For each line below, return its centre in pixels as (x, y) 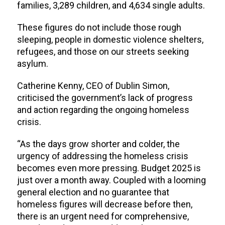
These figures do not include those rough (99, 28)
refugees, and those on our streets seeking (103, 52)
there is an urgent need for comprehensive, (103, 216)
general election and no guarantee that (93, 192)
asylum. (33, 64)
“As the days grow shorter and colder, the (98, 144)
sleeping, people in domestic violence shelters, (110, 40)
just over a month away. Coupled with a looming (111, 180)
